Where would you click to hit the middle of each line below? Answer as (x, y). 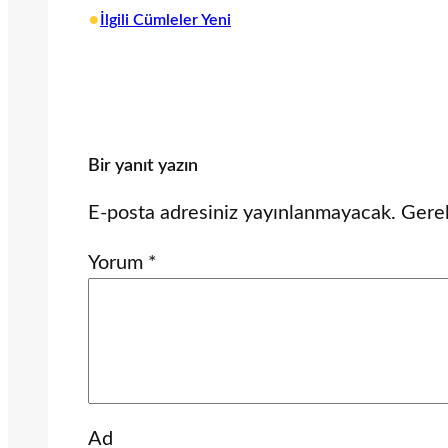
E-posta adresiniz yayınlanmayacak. (242, 213)
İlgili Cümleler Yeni (165, 20)
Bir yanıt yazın (143, 166)
